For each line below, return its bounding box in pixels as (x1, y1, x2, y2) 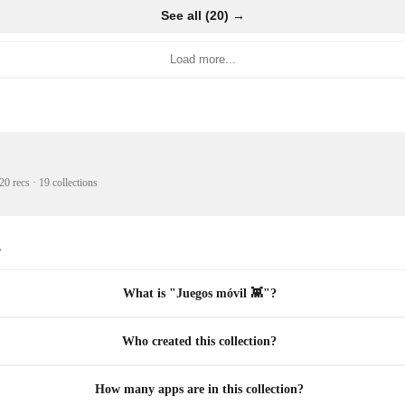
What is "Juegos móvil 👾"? (122, 286, 277, 300)
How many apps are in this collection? (95, 381, 305, 396)
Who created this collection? (122, 334, 278, 348)
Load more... (169, 52, 236, 66)
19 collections (39, 175, 98, 189)
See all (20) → (160, 8, 245, 23)
